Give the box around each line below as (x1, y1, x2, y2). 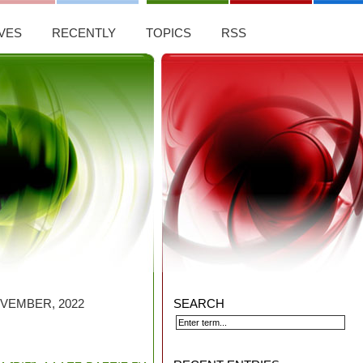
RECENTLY (52, 26, 116, 40)
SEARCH (173, 297, 224, 310)
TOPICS (146, 26, 191, 40)
